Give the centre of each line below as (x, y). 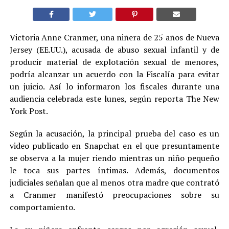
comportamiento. (42, 207)
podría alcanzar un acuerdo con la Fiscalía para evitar (114, 74)
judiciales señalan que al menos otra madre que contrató (114, 183)
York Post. (29, 111)
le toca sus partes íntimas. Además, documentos (114, 170)
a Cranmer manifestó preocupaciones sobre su (114, 195)
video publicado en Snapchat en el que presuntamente (114, 146)
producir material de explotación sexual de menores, (114, 62)
